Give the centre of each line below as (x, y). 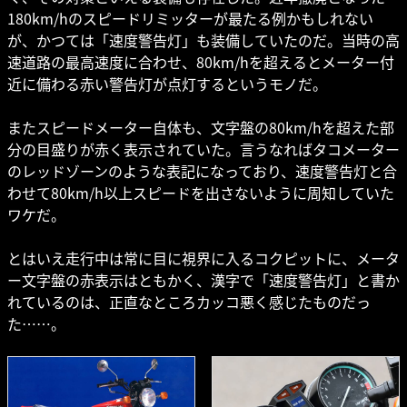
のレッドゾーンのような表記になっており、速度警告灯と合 (202, 171)
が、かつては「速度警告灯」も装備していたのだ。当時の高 (203, 40)
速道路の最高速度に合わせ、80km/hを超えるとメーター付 (201, 62)
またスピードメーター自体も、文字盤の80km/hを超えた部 (201, 128)
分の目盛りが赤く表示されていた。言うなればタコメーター (203, 149)
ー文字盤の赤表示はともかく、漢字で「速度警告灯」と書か (203, 280)
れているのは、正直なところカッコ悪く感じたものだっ (189, 302)
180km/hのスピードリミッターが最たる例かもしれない (190, 19)
